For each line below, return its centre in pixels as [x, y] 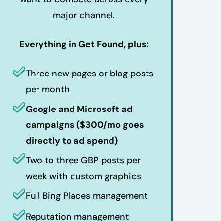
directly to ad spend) [72, 140]
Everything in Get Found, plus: [84, 44]
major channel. [84, 15]
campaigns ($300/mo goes [85, 125]
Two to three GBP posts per [83, 160]
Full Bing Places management [87, 196]
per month [48, 89]
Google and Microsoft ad [79, 109]
